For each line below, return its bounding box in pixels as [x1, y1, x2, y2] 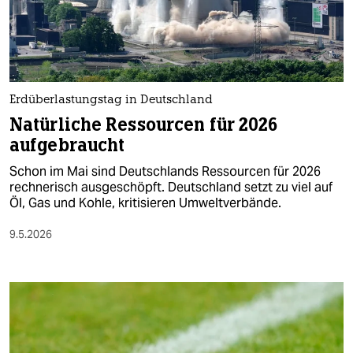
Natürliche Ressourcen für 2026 [9, 113, 278, 137]
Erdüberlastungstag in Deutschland [9, 95, 213, 107]
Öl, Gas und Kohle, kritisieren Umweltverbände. [9, 195, 281, 212]
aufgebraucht [9, 134, 125, 158]
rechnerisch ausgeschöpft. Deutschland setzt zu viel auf [9, 179, 333, 196]
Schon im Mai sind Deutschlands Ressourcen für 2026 [9, 163, 321, 180]
